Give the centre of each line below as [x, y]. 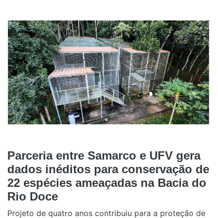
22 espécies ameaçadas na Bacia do [107, 182]
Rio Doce [33, 196]
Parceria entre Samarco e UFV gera [104, 155]
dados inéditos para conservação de [108, 169]
